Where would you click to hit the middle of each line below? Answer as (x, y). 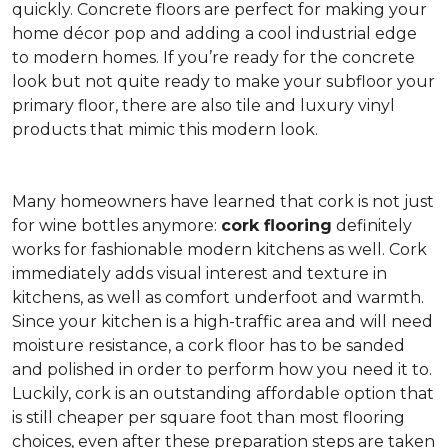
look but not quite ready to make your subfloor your (223, 81)
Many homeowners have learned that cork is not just (223, 201)
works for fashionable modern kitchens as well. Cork (219, 249)
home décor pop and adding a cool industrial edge (214, 33)
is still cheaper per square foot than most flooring (208, 417)
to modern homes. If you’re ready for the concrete (213, 57)
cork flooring (276, 225)
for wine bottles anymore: (116, 225)
